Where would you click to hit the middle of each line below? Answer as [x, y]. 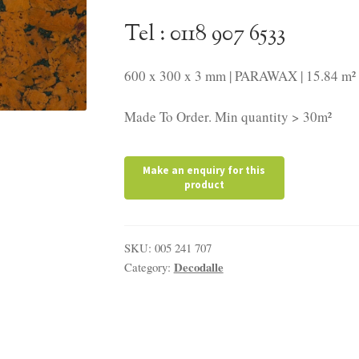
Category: [149, 266]
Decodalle [198, 266]
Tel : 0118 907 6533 [204, 34]
